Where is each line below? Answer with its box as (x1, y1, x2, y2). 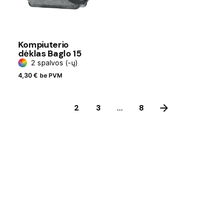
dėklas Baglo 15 (18, 48, 82, 60)
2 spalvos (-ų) (30, 58, 78, 67)
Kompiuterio (18, 39, 69, 51)
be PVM (39, 72, 62, 80)
